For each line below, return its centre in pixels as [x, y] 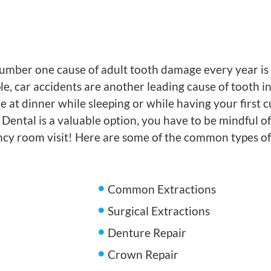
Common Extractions [162, 189]
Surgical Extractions [159, 211]
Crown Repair [143, 254]
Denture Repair [147, 233]
